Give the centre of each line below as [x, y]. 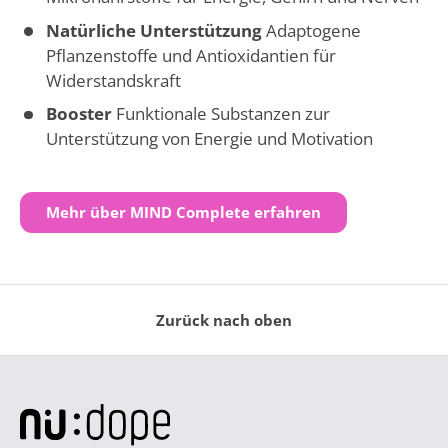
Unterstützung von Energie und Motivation [209, 139]
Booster [80, 114]
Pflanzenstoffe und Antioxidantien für [190, 55]
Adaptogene [313, 30]
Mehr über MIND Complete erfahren [183, 212]
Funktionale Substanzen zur [222, 114]
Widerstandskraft [113, 80]
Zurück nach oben [224, 319]
